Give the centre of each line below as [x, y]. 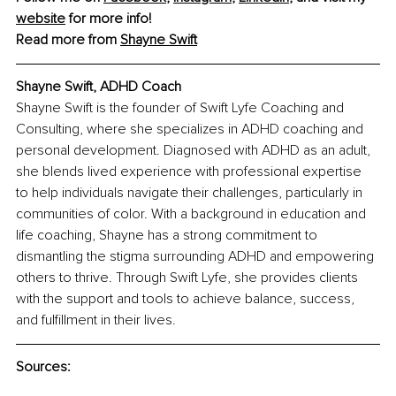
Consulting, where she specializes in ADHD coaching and [191, 129]
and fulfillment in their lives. [96, 320]
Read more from [68, 39]
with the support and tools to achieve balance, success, [187, 298]
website [41, 18]
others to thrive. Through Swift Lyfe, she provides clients [189, 277]
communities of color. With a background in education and [193, 213]
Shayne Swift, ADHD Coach [99, 86]
